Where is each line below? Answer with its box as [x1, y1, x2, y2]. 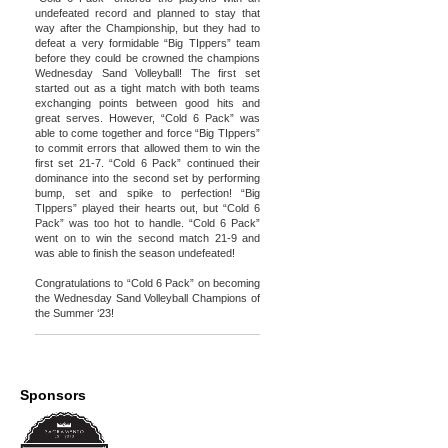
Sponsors [20, 387, 86, 403]
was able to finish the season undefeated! [35, 247, 235, 259]
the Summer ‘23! [35, 307, 114, 319]
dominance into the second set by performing [35, 172, 260, 184]
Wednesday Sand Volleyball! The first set [35, 67, 260, 79]
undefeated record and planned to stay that [35, 7, 260, 19]
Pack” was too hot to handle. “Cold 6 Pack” [35, 217, 260, 229]
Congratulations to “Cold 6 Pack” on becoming [35, 277, 260, 289]
